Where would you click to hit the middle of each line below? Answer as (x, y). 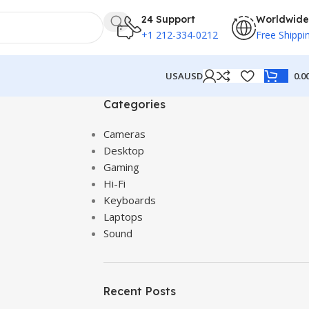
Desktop (123, 150)
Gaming (121, 167)
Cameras (124, 134)
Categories (134, 104)
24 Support (168, 19)
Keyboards (129, 200)
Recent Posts (139, 291)
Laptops (123, 217)
